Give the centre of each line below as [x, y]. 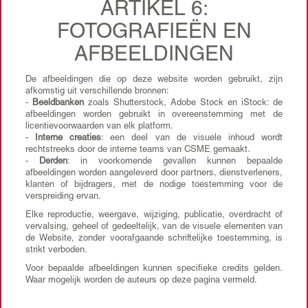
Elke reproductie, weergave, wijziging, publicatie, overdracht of [154, 216]
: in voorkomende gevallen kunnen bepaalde [175, 162]
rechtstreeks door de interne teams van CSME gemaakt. [138, 150]
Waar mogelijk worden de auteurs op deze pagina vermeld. [141, 281]
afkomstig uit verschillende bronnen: [97, 92]
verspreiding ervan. [63, 197]
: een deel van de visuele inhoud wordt [192, 139]
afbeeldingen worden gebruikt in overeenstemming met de [154, 115]
